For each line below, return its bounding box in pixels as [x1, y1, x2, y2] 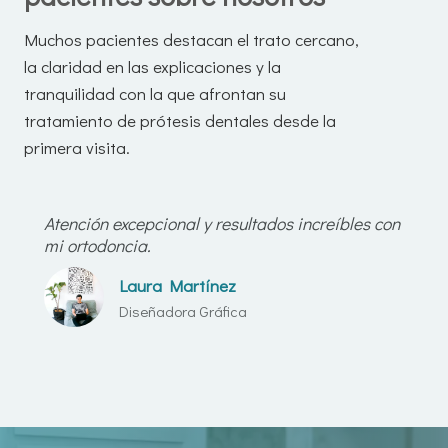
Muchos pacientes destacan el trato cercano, [24, 28, 359, 52]
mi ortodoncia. [44, 234, 151, 258]
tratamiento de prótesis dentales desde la [24, 109, 336, 133]
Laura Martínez [119, 273, 236, 297]
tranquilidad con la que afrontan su [24, 82, 286, 106]
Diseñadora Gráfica [119, 300, 247, 321]
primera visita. [24, 136, 130, 160]
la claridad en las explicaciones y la [24, 55, 281, 79]
